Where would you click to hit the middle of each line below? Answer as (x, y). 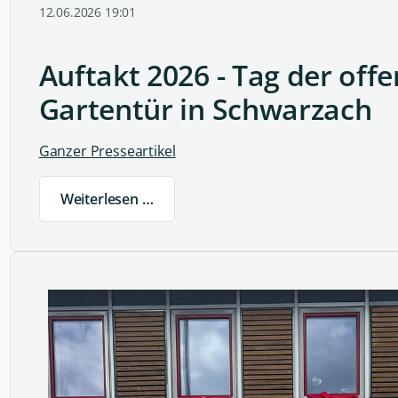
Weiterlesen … (107, 199)
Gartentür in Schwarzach (205, 109)
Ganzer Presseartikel (107, 151)
